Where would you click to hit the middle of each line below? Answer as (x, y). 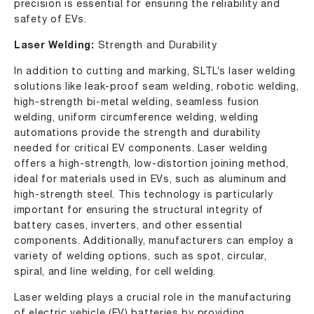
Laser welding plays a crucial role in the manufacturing (153, 298)
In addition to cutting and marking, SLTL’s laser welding (155, 72)
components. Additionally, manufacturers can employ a (154, 241)
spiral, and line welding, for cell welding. (115, 272)
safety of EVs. (50, 20)
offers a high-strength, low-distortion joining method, (151, 164)
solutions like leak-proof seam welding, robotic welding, (157, 87)
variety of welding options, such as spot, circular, (141, 257)
